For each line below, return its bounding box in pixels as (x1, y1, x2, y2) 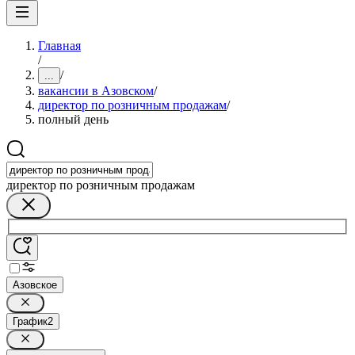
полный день (38, 113, 109, 126)
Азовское (13, 278, 57, 291)
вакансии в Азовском (38, 84, 154, 97)
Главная (38, 39, 81, 52)
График (13, 315, 48, 327)
